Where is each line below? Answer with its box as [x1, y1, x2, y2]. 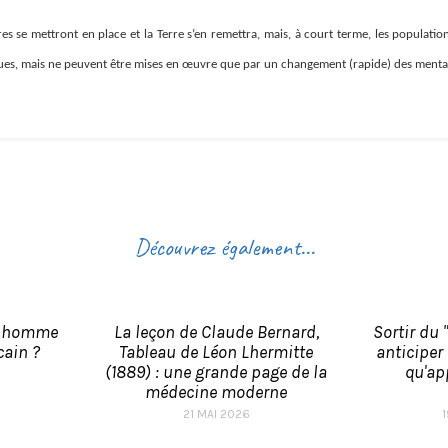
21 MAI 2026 [182, 407, 250, 421]
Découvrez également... [133, 232, 315, 262]
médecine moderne [145, 381, 287, 403]
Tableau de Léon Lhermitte [119, 341, 313, 363]
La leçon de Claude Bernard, [113, 321, 319, 343]
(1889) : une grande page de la [105, 361, 327, 383]
